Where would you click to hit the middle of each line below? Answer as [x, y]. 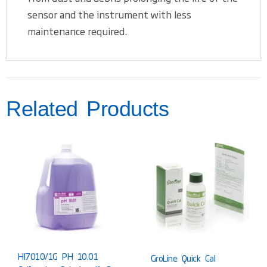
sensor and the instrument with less [109, 14]
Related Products [87, 108]
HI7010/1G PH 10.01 [58, 257]
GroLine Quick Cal [183, 258]
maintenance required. [77, 31]
